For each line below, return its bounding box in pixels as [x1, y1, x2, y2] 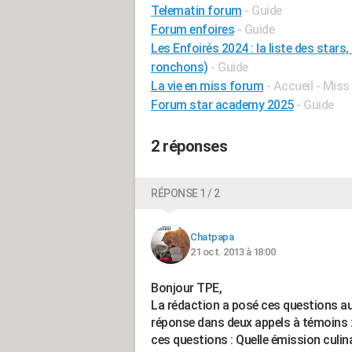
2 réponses [151, 137, 227, 156]
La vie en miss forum [151, 79, 263, 93]
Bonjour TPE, [151, 280, 222, 295]
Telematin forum [151, 3, 242, 18]
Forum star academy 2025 [151, 97, 294, 112]
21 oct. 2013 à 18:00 [190, 246, 275, 258]
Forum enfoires [151, 22, 234, 37]
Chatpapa [190, 231, 233, 243]
